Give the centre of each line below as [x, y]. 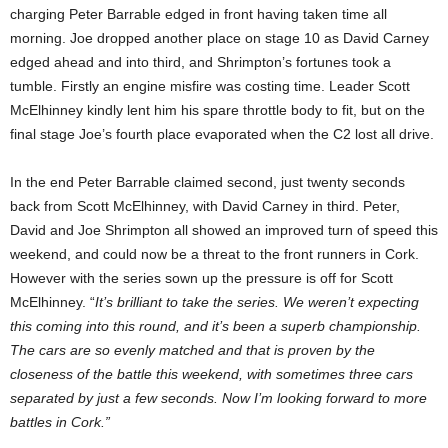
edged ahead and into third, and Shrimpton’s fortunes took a [200, 62]
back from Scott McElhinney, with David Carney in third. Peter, [205, 206]
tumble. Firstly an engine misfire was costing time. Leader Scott [210, 86]
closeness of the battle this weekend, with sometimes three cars [211, 374]
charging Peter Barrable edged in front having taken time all [198, 14]
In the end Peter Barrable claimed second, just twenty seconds [207, 182]
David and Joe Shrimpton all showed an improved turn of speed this [224, 230]
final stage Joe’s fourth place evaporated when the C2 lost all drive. [222, 134]
